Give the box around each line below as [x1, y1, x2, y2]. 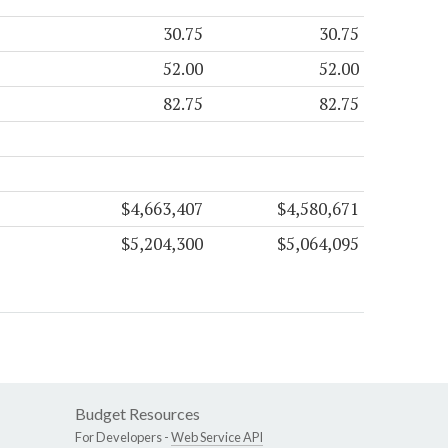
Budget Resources [75, 404, 200, 424]
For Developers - [75, 429, 171, 446]
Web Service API [171, 429, 263, 446]
